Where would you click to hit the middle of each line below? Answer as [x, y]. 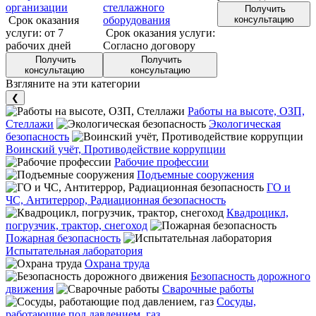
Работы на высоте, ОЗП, [246, 111]
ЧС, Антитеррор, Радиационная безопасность [116, 200]
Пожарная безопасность [63, 238]
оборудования [137, 20]
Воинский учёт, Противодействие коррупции [116, 149]
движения [30, 288]
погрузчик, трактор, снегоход [77, 225]
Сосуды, [236, 301]
